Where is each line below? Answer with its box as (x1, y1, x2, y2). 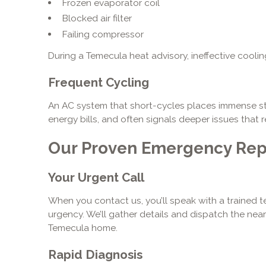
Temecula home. (47, 222, 118, 234)
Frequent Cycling (47, 75, 149, 90)
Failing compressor (62, 28, 144, 40)
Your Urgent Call (47, 170, 144, 185)
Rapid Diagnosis (47, 247, 142, 262)
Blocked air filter (62, 12, 132, 24)
